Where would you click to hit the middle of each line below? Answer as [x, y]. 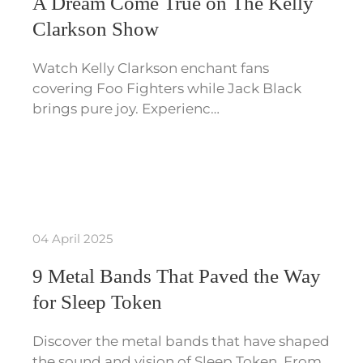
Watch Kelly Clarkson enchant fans [151, 68]
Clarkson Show [96, 29]
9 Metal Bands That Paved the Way [177, 276]
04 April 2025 [73, 239]
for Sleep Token [97, 302]
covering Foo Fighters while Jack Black [167, 89]
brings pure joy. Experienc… [126, 109]
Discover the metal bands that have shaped [181, 342]
